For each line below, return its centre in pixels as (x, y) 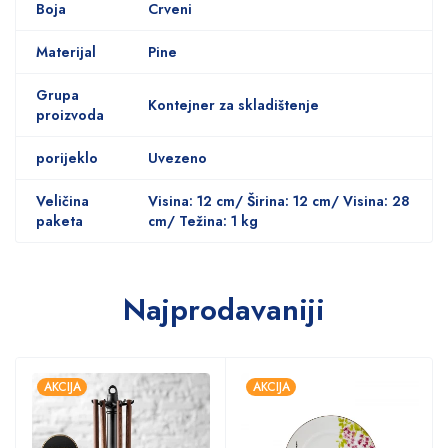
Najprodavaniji (224, 309)
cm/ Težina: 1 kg (203, 220)
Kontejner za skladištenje (233, 104)
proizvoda (70, 114)
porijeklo (67, 157)
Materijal (66, 51)
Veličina (62, 200)
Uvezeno (177, 157)
